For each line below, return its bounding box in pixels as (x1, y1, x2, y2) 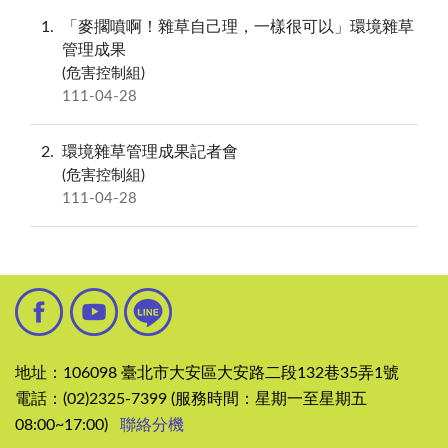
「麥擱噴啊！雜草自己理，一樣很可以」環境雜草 (62, 18, 414, 35)
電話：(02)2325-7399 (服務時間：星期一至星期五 (15, 390, 367, 407)
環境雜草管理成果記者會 (62, 143, 238, 160)
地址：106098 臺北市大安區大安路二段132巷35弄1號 (15, 364, 399, 381)
